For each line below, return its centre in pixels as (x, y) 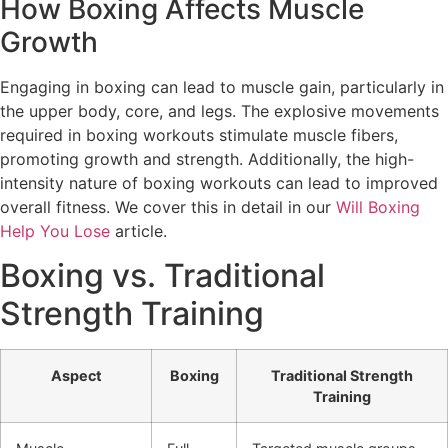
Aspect (76, 376)
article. (138, 230)
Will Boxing (378, 206)
